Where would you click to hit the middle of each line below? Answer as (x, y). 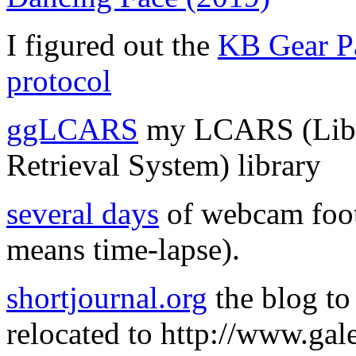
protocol (59, 81)
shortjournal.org (107, 298)
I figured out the (112, 45)
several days (83, 214)
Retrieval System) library (164, 165)
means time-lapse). (123, 250)
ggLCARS (72, 130)
